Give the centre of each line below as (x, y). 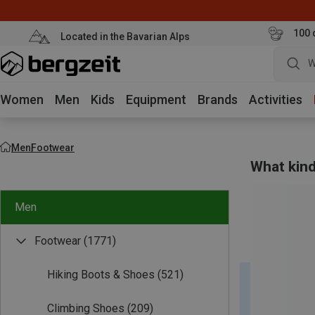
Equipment (156, 99)
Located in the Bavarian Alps (125, 36)
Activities (276, 99)
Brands (218, 99)
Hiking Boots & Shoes (101, 275)
